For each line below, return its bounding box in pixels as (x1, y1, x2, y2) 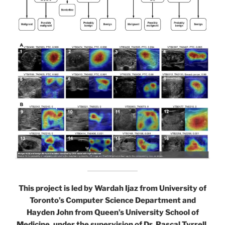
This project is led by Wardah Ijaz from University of (19, 184, 206, 193)
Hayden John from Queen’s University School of (26, 208, 199, 217)
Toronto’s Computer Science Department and (29, 196, 196, 205)
